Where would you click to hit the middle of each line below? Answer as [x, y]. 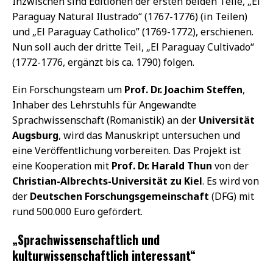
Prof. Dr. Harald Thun [162, 165]
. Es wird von [231, 181]
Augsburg [35, 135]
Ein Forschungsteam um [68, 89]
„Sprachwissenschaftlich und [86, 239]
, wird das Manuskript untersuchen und [149, 135]
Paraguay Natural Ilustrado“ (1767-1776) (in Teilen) [130, 16]
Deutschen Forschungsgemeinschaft [119, 196]
